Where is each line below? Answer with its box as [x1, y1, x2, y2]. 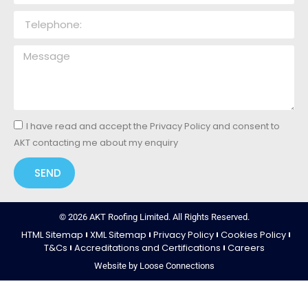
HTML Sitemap [21, 228, 83, 241]
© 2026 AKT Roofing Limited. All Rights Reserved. [58, 211, 250, 222]
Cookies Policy [220, 228, 286, 241]
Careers [227, 241, 265, 254]
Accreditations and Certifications [74, 241, 221, 254]
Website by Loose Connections [93, 260, 214, 271]
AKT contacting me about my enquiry [14, 136, 178, 150]
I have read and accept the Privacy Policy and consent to [26, 120, 280, 133]
